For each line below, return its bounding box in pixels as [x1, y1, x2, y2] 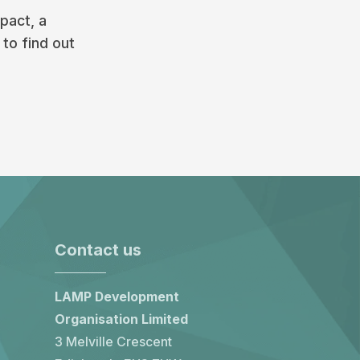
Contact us [55, 240, 141, 260]
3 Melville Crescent [55, 334, 172, 350]
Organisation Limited [55, 312, 188, 327]
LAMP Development [55, 289, 179, 305]
